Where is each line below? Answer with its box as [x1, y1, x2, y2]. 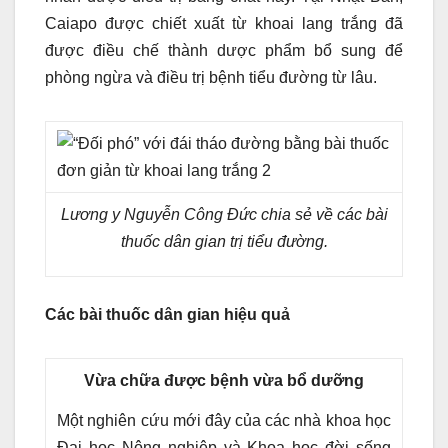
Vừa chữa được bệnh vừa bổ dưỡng [84, 372, 364, 390]
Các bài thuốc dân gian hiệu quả [45, 306, 290, 324]
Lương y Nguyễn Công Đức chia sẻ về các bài [60, 206, 388, 224]
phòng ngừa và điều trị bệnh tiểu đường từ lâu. [45, 69, 377, 87]
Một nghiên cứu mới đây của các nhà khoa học [57, 412, 391, 430]
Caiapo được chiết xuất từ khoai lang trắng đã [45, 15, 403, 33]
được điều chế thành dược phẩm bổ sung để [45, 42, 403, 60]
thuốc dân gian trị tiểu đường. [120, 233, 328, 251]
